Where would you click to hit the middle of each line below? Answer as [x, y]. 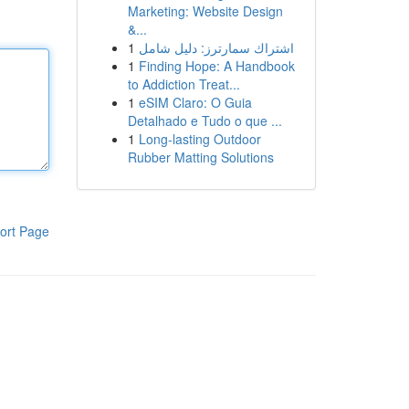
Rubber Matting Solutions [200, 157]
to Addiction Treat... [184, 84]
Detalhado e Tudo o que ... [204, 121]
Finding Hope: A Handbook [216, 66]
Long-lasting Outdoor [199, 139]
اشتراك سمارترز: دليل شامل [216, 47]
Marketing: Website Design [205, 11]
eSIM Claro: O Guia [195, 102]
